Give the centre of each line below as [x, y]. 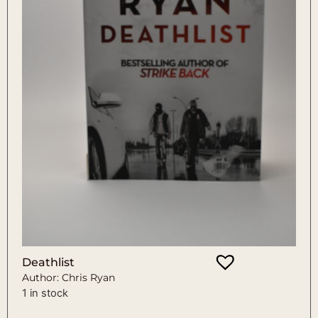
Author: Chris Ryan [68, 278]
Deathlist [48, 262]
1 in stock [45, 293]
